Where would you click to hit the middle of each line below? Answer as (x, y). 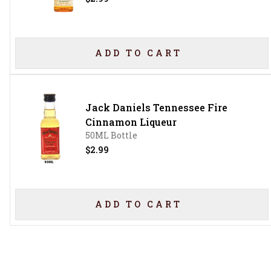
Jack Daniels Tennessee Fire (156, 107)
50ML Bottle (111, 135)
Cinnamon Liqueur (131, 122)
